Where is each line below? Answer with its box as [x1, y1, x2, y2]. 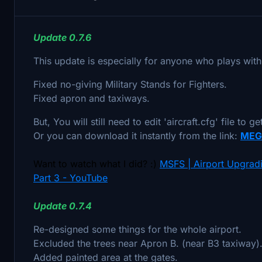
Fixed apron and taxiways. [33, 92, 150, 104]
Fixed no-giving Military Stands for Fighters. [33, 78, 227, 90]
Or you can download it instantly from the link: [33, 129, 240, 142]
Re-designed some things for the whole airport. [33, 223, 242, 235]
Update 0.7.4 [33, 199, 92, 212]
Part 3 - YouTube [33, 171, 108, 184]
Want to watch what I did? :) [33, 157, 160, 170]
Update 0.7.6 [33, 31, 91, 43]
